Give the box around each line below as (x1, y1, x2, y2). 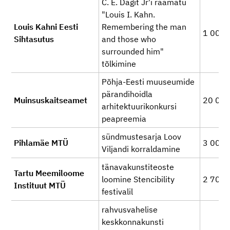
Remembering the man (102, 22, 186, 32)
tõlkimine (102, 59, 136, 69)
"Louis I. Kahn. (102, 9, 155, 20)
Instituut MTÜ (14, 180, 66, 190)
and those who (102, 34, 156, 44)
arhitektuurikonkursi (102, 101, 177, 111)
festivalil (102, 186, 133, 197)
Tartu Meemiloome (14, 168, 84, 178)
